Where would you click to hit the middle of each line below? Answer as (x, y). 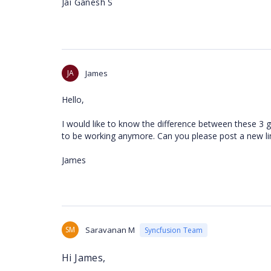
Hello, (73, 100)
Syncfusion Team (174, 230)
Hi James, (84, 258)
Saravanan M (110, 230)
